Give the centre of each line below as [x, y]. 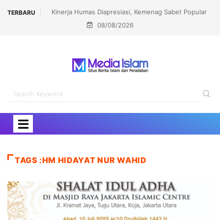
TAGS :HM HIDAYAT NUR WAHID [81, 160]
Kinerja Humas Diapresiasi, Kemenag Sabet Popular [129, 12]
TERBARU [21, 12]
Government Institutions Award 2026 [129, 26]
